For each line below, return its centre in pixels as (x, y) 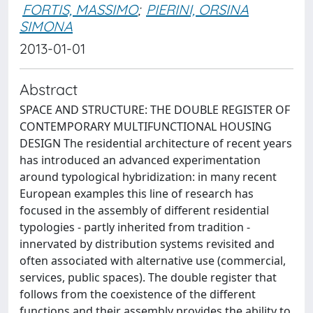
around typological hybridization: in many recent (148, 177)
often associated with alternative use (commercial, (153, 261)
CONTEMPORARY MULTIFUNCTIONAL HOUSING (146, 126)
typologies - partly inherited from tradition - (135, 227)
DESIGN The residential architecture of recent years (156, 143)
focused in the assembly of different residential (144, 210)
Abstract (49, 89)
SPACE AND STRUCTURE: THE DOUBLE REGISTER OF (155, 110)
